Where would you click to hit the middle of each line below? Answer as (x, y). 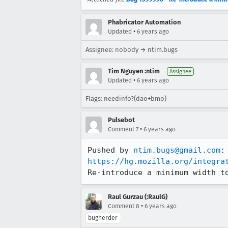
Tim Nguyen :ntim (134, 71)
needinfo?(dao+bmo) (135, 98)
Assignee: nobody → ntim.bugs (132, 50)
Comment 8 (124, 206)
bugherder (103, 218)
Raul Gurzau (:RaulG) (138, 197)
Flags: (95, 98)
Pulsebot (121, 120)
